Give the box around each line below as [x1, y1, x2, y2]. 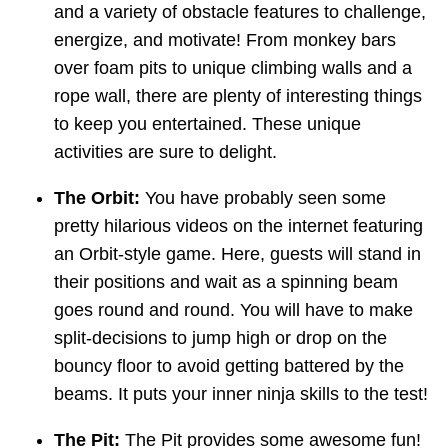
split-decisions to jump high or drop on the [54, 328, 387, 349]
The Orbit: [54, 188, 140, 209]
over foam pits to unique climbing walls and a [54, 58, 412, 79]
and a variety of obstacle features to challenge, [54, 2, 426, 23]
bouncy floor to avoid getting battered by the [54, 356, 404, 377]
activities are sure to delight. [54, 142, 277, 163]
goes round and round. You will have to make [54, 300, 413, 321]
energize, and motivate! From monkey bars [54, 30, 396, 51]
